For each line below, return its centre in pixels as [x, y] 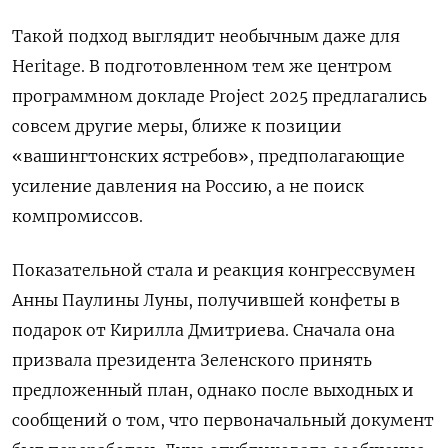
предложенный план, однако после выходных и [213, 390]
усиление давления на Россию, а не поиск [188, 186]
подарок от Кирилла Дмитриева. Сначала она [203, 330]
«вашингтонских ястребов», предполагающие [208, 156]
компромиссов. [77, 216]
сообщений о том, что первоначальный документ [223, 420]
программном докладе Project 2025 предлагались [219, 96]
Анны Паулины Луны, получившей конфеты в [206, 300]
